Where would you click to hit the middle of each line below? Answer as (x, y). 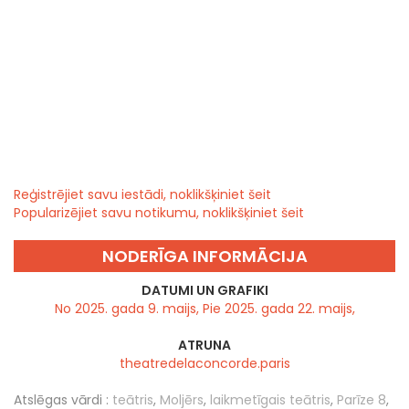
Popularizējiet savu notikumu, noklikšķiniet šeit (159, 213)
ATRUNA (204, 346)
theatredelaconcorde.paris (204, 364)
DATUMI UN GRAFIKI (204, 291)
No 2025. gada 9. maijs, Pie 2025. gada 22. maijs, (204, 309)
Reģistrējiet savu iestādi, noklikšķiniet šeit (142, 195)
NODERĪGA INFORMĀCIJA (204, 257)
